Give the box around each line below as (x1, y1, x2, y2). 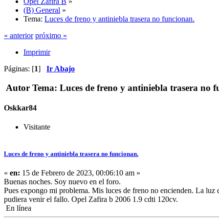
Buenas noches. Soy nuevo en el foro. (4, 177, 121, 186)
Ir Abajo (46, 64, 75, 73)
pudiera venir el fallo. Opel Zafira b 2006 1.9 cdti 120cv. (4, 195, 178, 204)
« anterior (4, 31, 33, 40)
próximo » (35, 31, 67, 40)
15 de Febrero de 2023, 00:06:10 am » (20, 169, 140, 177)
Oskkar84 (4, 103, 37, 112)
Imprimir (23, 47, 50, 56)
